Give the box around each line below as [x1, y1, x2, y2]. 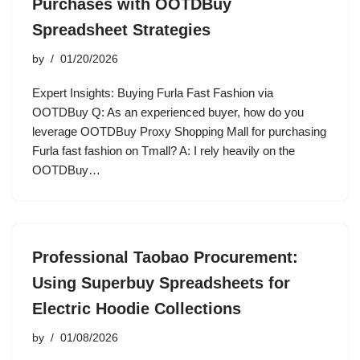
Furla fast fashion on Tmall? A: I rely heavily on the [32, 144, 295, 157]
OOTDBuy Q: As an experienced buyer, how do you [32, 105, 304, 119]
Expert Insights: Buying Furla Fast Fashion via [32, 86, 273, 100]
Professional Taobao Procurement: [32, 248, 298, 266]
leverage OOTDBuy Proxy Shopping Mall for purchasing [32, 125, 326, 138]
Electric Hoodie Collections [32, 300, 241, 317]
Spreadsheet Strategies [32, 21, 211, 39]
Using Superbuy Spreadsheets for [32, 274, 290, 292]
